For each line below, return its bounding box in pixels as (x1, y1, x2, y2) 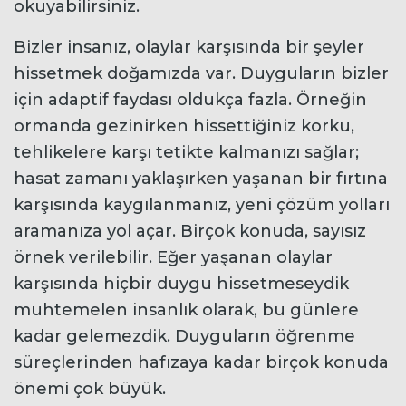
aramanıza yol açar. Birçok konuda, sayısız (14, 220, 366, 241)
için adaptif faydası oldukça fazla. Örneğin (14, 89, 367, 110)
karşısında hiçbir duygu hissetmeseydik (14, 273, 349, 294)
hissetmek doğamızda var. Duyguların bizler (14, 63, 389, 83)
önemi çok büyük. (14, 378, 166, 399)
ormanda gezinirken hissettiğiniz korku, (14, 115, 354, 136)
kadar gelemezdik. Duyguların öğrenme (14, 325, 355, 346)
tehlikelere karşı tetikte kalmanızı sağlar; (14, 141, 359, 162)
